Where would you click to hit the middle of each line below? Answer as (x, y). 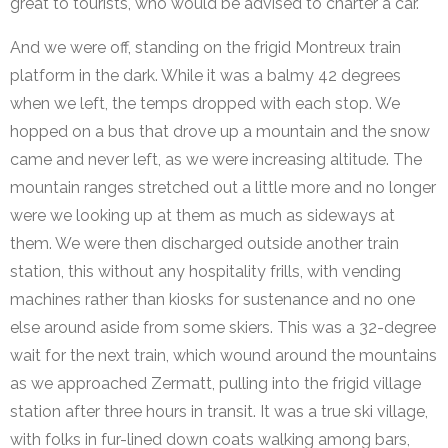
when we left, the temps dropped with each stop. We (205, 104)
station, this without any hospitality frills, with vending (205, 272)
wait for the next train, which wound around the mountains (223, 356)
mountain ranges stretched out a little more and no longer (223, 188)
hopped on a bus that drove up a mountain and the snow (220, 132)
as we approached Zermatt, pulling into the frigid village (215, 384)
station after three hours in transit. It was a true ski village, (219, 412)
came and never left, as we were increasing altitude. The (216, 160)
